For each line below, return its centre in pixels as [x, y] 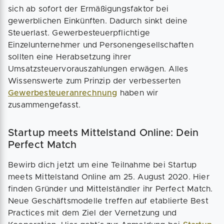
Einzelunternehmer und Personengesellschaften [101, 45]
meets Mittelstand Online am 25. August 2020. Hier [109, 177]
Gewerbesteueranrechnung [63, 93]
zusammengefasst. [44, 105]
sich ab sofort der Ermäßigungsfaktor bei [88, 9]
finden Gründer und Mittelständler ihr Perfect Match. [110, 189]
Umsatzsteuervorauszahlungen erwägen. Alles [98, 69]
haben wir [138, 93]
